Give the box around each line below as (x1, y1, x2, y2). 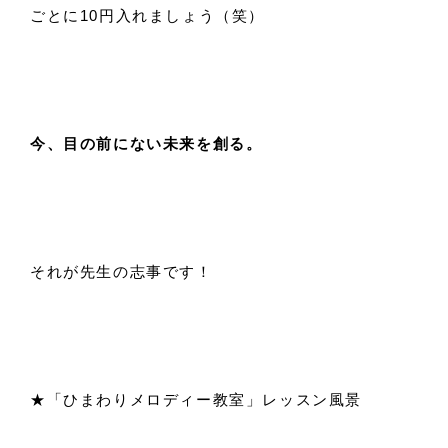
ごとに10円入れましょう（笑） (30, 7, 265, 24)
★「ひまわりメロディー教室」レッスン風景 (30, 391, 362, 408)
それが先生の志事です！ (30, 263, 213, 280)
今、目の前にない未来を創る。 (30, 135, 263, 152)
